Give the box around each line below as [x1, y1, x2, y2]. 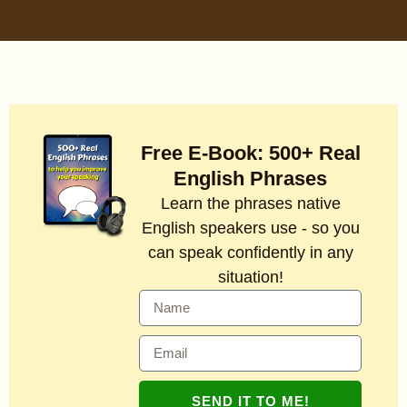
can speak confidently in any [147, 243, 353, 263]
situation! [217, 268, 283, 287]
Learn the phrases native [160, 194, 341, 213]
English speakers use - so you [141, 219, 360, 238]
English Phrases [174, 167, 328, 191]
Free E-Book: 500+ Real [140, 142, 361, 165]
